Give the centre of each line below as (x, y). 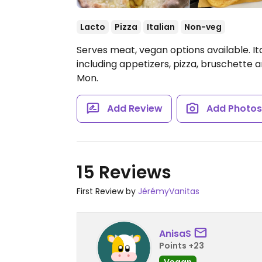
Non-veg (203, 27)
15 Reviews (124, 173)
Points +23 (182, 245)
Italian (161, 27)
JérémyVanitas (169, 191)
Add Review (135, 108)
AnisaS (175, 233)
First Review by (107, 191)
